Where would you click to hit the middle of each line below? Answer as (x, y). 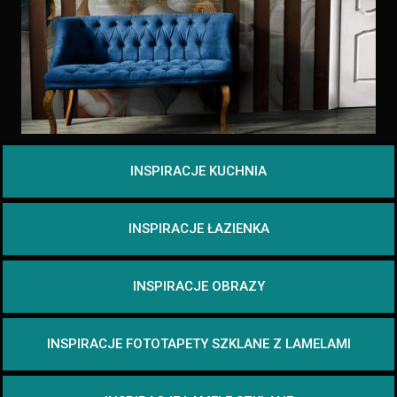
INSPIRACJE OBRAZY (198, 286)
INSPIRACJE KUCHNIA (198, 171)
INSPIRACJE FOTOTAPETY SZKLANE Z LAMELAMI (198, 343)
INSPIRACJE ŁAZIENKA (198, 228)
